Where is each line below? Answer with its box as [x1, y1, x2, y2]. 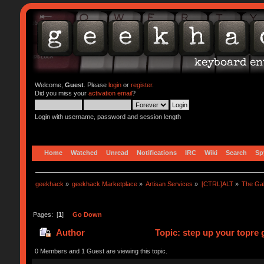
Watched [70, 148, 98, 156]
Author [56, 227, 85, 238]
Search [225, 148, 247, 156]
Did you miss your [34, 90, 88, 97]
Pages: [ [32, 210, 58, 218]
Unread [105, 148, 128, 156]
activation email [88, 90, 132, 97]
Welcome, [34, 81, 65, 88]
